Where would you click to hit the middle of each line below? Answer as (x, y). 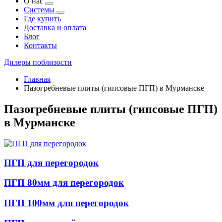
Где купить (42, 19)
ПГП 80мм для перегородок (64, 183)
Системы (40, 10)
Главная (37, 79)
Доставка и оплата (55, 28)
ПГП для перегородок (51, 163)
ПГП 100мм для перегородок (66, 203)
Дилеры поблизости (38, 62)
